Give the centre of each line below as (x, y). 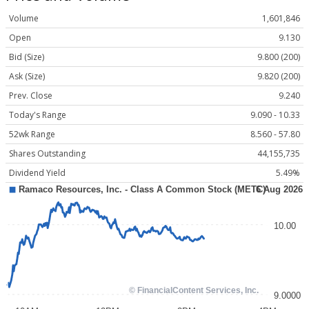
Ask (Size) (27, 77)
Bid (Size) (27, 57)
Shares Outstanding (47, 154)
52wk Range (32, 134)
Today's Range (38, 115)
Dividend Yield (37, 173)
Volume (24, 19)
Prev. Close (31, 96)
